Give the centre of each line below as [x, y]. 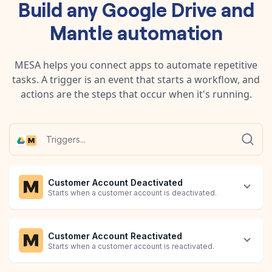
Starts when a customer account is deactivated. [132, 193]
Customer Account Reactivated [115, 236]
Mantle [81, 31]
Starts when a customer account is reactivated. [131, 246]
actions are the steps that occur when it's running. [136, 94]
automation [168, 31]
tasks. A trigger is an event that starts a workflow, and [136, 79]
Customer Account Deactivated [115, 183]
